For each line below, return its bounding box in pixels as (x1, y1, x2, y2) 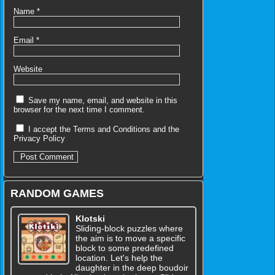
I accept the (26, 124, 73, 134)
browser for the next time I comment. (14, 104, 145, 114)
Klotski (75, 213, 105, 223)
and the (150, 124, 179, 134)
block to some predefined (75, 242, 174, 253)
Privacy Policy (14, 133, 65, 143)
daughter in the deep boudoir (75, 262, 188, 273)
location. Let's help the (75, 252, 163, 263)
